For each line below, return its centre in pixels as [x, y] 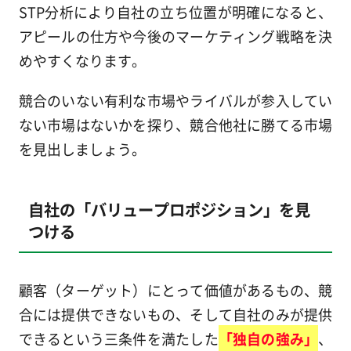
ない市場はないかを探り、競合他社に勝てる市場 [175, 124]
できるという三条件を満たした [118, 338]
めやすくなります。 [82, 60]
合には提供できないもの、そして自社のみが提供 [175, 314]
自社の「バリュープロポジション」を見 [169, 210]
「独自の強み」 [268, 338]
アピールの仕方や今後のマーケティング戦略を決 [175, 36]
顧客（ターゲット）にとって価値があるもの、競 [175, 289]
